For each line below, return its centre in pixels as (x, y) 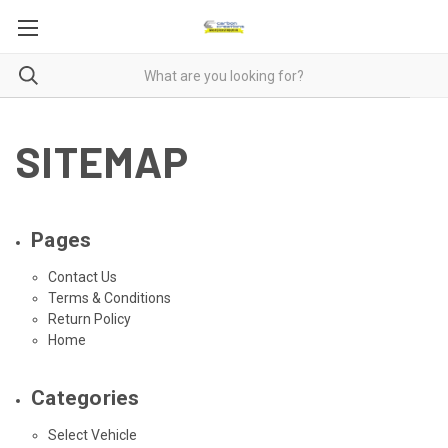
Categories (85, 397)
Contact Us (82, 276)
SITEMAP (101, 160)
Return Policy (89, 318)
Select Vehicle (92, 434)
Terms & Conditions (109, 297)
